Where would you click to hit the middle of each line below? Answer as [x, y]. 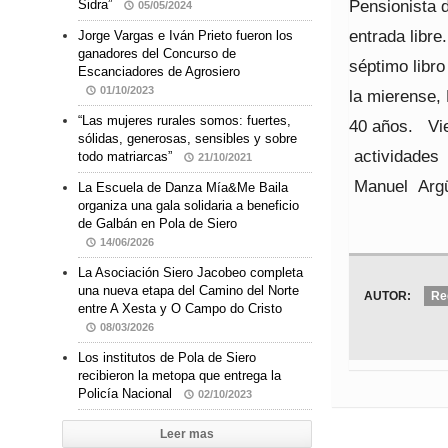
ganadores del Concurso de [157, 54]
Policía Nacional [127, 394]
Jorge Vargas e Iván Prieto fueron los [185, 36]
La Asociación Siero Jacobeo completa [190, 273]
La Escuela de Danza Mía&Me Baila [183, 188]
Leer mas [187, 434]
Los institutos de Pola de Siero [167, 358]
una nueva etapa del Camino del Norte [188, 291]
